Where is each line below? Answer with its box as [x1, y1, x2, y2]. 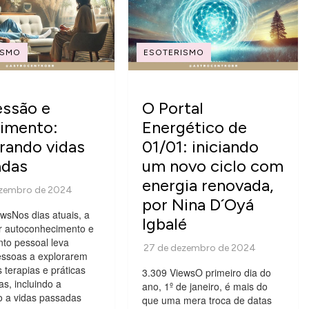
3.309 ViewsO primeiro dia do [141, 265, 271, 279]
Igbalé [141, 213, 187, 234]
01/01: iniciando [141, 136, 259, 157]
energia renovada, [141, 175, 273, 195]
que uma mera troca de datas [141, 292, 272, 307]
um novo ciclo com [141, 155, 283, 176]
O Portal [141, 97, 203, 118]
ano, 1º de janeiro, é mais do [141, 279, 268, 293]
